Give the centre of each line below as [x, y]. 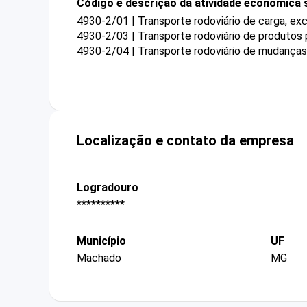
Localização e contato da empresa [185, 140]
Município [101, 241]
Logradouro [108, 187]
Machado [99, 258]
